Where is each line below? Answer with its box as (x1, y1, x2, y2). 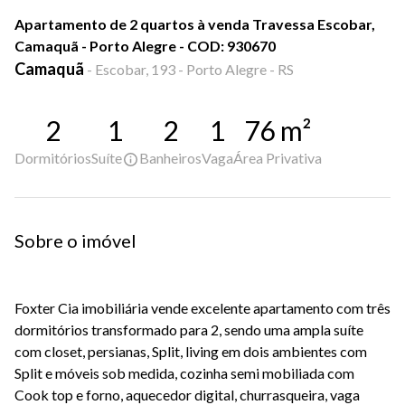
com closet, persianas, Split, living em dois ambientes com (14, 343, 367, 361)
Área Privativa (233, 149, 322, 166)
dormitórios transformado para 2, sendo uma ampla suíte (14, 321, 363, 339)
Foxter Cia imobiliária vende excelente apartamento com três (14, 299, 391, 317)
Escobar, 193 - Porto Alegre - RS (95, 61, 294, 78)
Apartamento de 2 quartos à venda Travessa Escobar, (14, 15, 375, 33)
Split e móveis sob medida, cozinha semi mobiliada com (14, 364, 354, 382)
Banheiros (139, 149, 202, 166)
